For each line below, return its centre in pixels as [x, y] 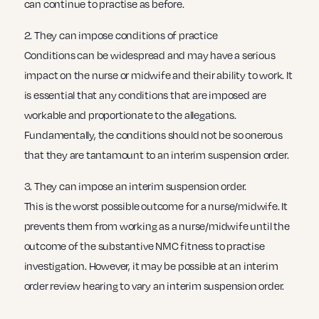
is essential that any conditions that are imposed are [145, 95]
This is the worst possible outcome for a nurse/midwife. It [156, 206]
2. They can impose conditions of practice [121, 35]
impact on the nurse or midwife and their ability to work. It [158, 75]
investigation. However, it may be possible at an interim [151, 266]
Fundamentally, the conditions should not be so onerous [153, 135]
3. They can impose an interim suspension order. [135, 186]
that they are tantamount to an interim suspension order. [156, 155]
